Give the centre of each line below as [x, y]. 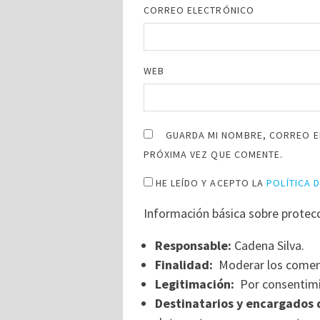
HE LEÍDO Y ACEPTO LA [210, 183]
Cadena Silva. [267, 246]
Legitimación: [194, 284]
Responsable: [193, 246]
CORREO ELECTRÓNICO [199, 10]
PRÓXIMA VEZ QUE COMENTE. [213, 155]
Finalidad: [184, 265]
